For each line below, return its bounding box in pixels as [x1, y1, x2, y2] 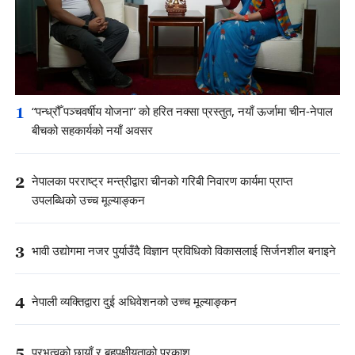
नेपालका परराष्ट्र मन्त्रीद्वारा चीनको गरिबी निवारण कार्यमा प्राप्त [32, 173, 292, 190]
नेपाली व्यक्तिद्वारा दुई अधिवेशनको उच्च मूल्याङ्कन [32, 294, 237, 311]
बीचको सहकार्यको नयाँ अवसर [32, 122, 153, 139]
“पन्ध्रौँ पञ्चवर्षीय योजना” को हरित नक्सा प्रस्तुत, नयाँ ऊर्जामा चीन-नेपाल [32, 103, 333, 120]
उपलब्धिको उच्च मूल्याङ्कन [32, 192, 145, 209]
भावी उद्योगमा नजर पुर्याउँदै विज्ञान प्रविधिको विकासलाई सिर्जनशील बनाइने [32, 243, 336, 261]
